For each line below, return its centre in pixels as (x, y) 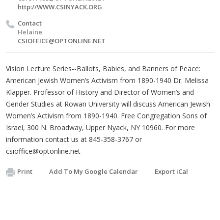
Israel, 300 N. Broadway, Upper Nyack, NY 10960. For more (100, 127)
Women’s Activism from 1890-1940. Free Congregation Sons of (106, 116)
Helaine (30, 32)
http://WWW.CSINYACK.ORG (60, 7)
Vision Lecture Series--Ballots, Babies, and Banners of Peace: (103, 69)
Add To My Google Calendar (94, 171)
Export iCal (171, 171)
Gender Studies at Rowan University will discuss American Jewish (108, 104)
